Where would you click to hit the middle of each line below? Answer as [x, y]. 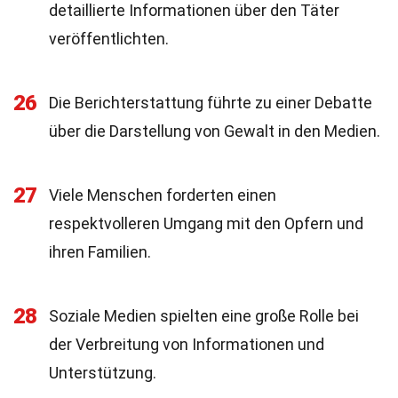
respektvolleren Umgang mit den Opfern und [206, 223]
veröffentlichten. [109, 39]
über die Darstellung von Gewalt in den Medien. [215, 131]
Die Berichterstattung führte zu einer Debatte [211, 103]
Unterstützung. [103, 373]
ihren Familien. [100, 252]
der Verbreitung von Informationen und [187, 344]
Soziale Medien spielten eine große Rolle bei [204, 316]
